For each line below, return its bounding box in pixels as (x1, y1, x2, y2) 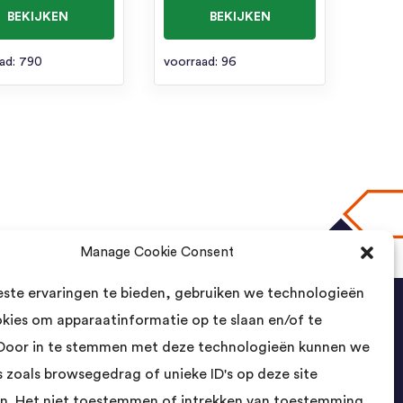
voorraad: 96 (163, 55, 237, 68)
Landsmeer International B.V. (64, 377, 255, 391)
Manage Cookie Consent (80, 246, 235, 259)
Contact (64, 332, 151, 357)
